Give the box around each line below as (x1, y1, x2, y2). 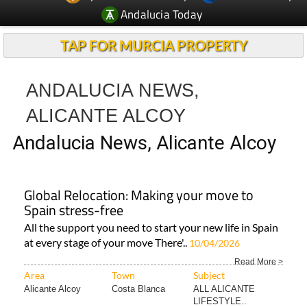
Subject (193, 244, 225, 256)
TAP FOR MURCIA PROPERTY (60, 12, 247, 28)
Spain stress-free (24, 174, 123, 195)
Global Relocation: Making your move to (24, 159, 254, 180)
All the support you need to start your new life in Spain (24, 195, 278, 208)
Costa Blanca (112, 258, 165, 269)
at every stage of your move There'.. (24, 210, 189, 223)
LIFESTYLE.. (193, 271, 247, 281)
